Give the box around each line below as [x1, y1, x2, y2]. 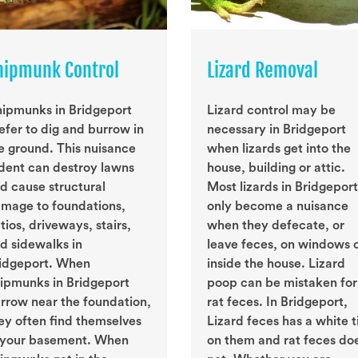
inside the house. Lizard [207, 257, 345, 271]
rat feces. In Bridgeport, [207, 296, 348, 309]
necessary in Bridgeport [207, 123, 346, 137]
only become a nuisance [207, 200, 348, 213]
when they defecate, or [207, 219, 344, 233]
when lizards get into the [207, 142, 351, 156]
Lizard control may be [207, 104, 336, 117]
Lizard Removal [207, 58, 318, 83]
